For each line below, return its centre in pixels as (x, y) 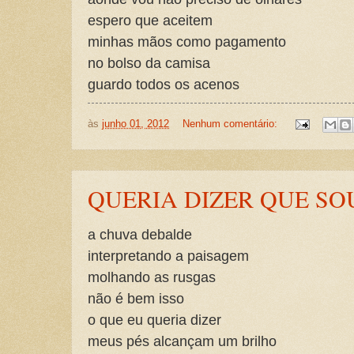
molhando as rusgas (152, 277)
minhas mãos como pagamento (187, 42)
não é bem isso (136, 299)
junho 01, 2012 (136, 123)
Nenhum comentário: (231, 123)
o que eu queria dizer (154, 320)
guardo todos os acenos (164, 85)
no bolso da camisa (149, 63)
